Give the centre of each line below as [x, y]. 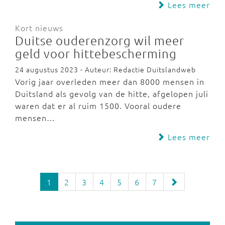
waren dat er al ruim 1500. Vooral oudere [98, 105]
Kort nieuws [39, 28]
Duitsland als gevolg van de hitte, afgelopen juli [112, 93]
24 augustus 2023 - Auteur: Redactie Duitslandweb [105, 69]
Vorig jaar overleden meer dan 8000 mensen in [110, 81]
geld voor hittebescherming [96, 53]
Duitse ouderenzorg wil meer [100, 40]
